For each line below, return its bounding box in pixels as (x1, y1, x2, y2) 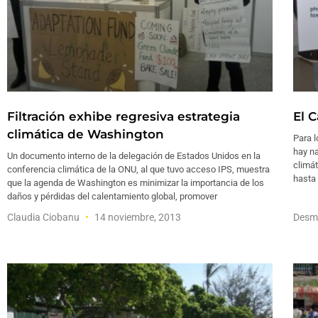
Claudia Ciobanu (7, 211, 82, 223)
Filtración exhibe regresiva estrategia (7, 109, 240, 124)
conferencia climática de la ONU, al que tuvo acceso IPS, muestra (7, 163, 270, 175)
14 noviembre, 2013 (92, 211, 181, 223)
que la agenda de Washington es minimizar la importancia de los (7, 177, 264, 188)
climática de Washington (7, 126, 164, 141)
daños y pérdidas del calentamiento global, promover (7, 190, 217, 202)
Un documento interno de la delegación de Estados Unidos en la (7, 150, 261, 161)
